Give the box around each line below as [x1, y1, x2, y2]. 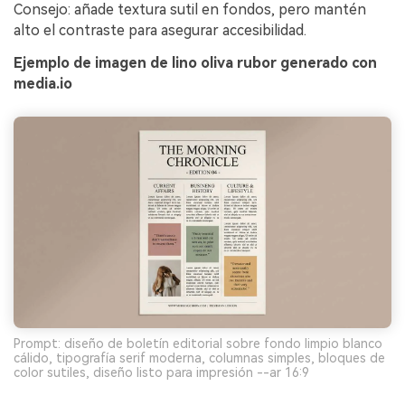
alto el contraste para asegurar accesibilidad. [14, 21, 306, 39]
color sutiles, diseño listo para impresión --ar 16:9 [14, 365, 309, 381]
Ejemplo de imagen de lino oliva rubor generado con [14, 53, 377, 71]
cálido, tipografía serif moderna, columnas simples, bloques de [14, 351, 385, 366]
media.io [14, 74, 72, 92]
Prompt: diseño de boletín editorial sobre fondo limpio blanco [14, 336, 382, 352]
